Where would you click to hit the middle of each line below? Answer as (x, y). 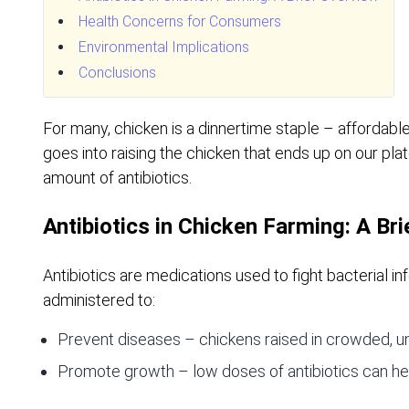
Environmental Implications (164, 47)
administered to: (99, 299)
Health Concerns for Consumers (180, 21)
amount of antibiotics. (117, 177)
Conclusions (117, 72)
